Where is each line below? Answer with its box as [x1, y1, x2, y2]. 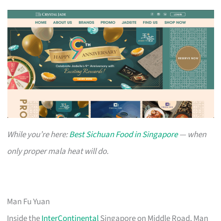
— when [178, 128, 207, 141]
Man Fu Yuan [7, 195, 50, 208]
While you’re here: [7, 128, 70, 141]
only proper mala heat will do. [7, 145, 109, 157]
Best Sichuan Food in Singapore [69, 128, 178, 141]
